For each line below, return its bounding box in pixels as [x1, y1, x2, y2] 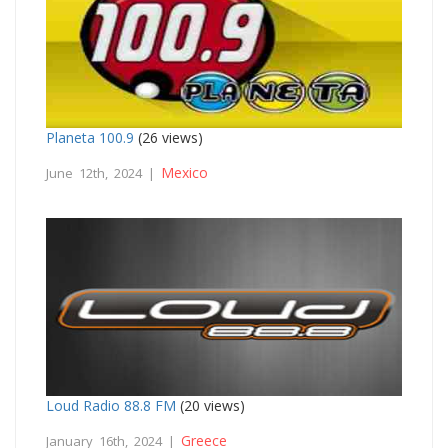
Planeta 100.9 [46, 127, 134, 147]
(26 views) [134, 127, 203, 147]
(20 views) [176, 395, 245, 415]
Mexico [161, 162, 208, 182]
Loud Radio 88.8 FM [46, 395, 176, 415]
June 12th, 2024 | [46, 163, 161, 182]
